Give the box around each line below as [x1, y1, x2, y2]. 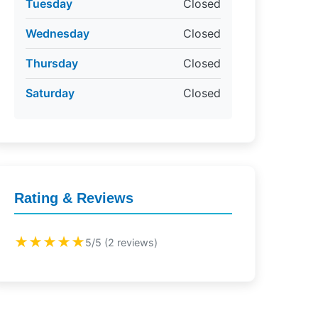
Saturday [25, 86, 75, 100]
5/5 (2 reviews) [84, 236, 158, 248]
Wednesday [25, 26, 89, 40]
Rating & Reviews [13, 190, 133, 206]
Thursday [25, 56, 78, 70]
